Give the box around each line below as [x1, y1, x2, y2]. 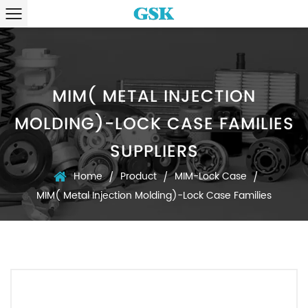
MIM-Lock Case [174, 168, 247, 184]
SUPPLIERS [109, 140, 199, 162]
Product [120, 168, 157, 184]
